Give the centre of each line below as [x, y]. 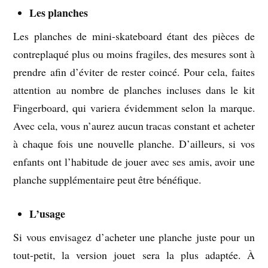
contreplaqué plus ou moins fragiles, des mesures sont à [134, 54]
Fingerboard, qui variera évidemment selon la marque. [134, 107]
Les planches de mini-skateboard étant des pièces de [134, 36]
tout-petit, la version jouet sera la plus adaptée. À [134, 255]
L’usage [48, 213]
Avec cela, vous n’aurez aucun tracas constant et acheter [134, 125]
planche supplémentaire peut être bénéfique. [107, 179]
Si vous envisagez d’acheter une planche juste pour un [134, 237]
